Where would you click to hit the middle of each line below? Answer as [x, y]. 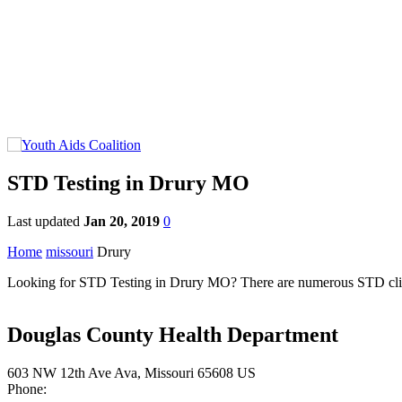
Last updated [45, 221]
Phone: [27, 389]
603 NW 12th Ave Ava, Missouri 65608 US [131, 372]
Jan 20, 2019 [122, 221]
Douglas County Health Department [173, 334]
